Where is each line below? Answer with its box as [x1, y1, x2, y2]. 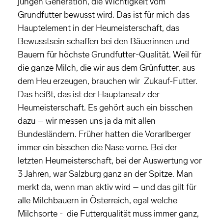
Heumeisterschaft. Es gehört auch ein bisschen [18, 102, 193, 113]
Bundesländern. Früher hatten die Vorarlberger [18, 129, 191, 140]
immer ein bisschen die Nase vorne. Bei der [18, 142, 177, 153]
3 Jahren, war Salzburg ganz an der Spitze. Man [18, 168, 193, 180]
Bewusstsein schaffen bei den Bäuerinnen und [18, 36, 190, 47]
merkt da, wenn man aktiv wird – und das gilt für [18, 182, 196, 193]
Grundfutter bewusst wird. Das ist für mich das [18, 9, 190, 21]
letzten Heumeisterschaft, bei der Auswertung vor [18, 155, 202, 166]
